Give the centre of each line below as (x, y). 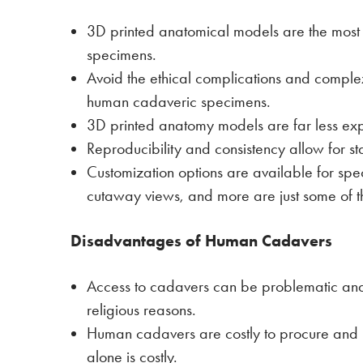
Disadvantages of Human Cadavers (201, 241)
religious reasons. (141, 310)
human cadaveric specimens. (179, 102)
